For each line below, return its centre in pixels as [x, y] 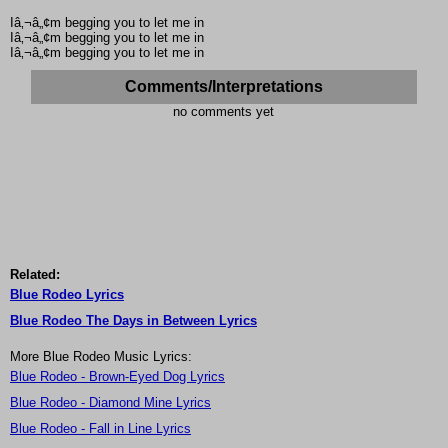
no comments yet [224, 112]
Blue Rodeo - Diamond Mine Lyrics [110, 403]
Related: [35, 275]
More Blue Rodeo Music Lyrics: [101, 357]
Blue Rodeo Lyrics [67, 295]
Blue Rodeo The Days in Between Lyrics [133, 321]
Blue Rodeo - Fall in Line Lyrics [100, 429]
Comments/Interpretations [223, 87]
